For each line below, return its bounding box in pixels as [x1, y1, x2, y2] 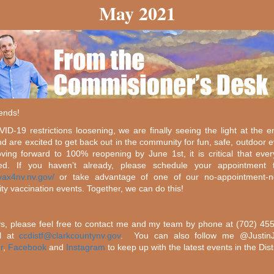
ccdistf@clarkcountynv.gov [19, 230, 121, 240]
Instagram [66, 242, 105, 252]
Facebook [8, 242, 46, 252]
